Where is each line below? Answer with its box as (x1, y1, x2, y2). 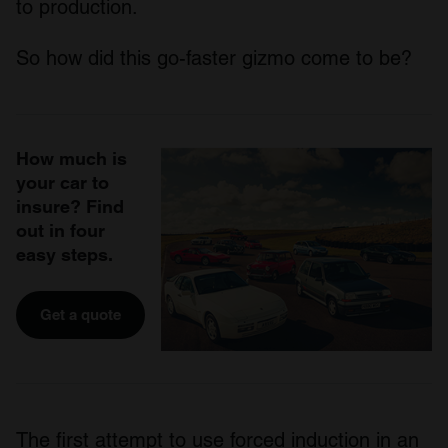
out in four (16, 220, 105, 242)
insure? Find (16, 196, 124, 218)
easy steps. (16, 244, 113, 266)
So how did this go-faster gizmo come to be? (16, 46, 412, 71)
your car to (16, 172, 109, 194)
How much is (16, 148, 127, 170)
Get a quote (40, 306, 121, 324)
